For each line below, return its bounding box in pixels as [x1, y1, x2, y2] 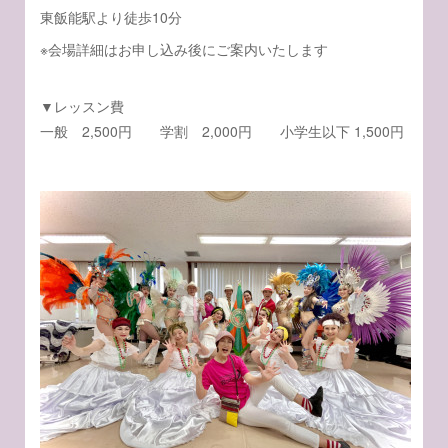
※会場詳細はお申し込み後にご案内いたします [40, 39, 329, 59]
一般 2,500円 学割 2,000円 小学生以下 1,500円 [40, 121, 405, 141]
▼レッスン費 [40, 96, 125, 116]
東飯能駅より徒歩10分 [40, 7, 183, 27]
